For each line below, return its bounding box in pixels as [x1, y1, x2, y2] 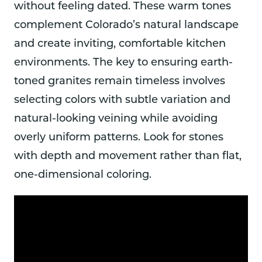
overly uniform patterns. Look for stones [14, 132, 223, 143]
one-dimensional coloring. [14, 169, 151, 181]
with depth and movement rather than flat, [14, 150, 242, 162]
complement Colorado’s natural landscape [14, 19, 239, 31]
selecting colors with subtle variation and [14, 94, 230, 106]
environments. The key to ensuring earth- [14, 57, 233, 68]
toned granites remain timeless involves [14, 75, 225, 87]
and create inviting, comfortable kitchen [14, 38, 226, 50]
